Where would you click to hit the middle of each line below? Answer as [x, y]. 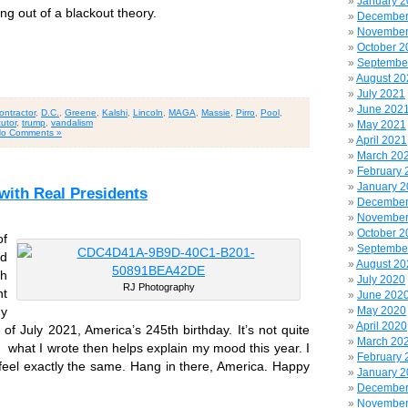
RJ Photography [158, 287]
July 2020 [381, 280]
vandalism [72, 123]
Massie [216, 113]
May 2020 [382, 311]
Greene [81, 113]
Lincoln [148, 113]
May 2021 [382, 125]
